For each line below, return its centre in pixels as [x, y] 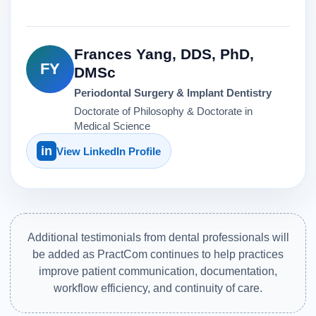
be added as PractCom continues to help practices [158, 254]
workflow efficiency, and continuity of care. [158, 288]
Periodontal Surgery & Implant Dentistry [173, 93]
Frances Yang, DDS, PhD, [164, 54]
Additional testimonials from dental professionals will [158, 237]
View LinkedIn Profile [109, 151]
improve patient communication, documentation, [158, 271]
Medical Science [112, 126]
